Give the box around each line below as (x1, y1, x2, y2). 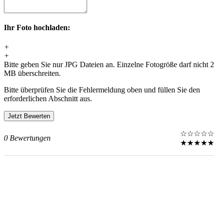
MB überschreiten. (4, 69, 61, 77)
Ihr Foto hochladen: (4, 23, 70, 32)
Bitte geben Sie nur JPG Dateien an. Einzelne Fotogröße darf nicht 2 (4, 60, 214, 69)
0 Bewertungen (4, 133, 51, 142)
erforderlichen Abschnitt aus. (4, 94, 92, 103)
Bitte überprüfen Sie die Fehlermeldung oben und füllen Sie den (4, 85, 200, 94)
